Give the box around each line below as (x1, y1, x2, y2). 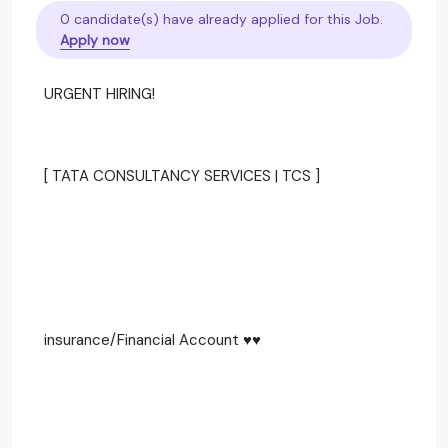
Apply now (60, 30, 130, 49)
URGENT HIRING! (44, 83, 155, 104)
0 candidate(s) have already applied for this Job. (60, 9, 383, 28)
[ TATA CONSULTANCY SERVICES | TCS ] (44, 165, 320, 186)
